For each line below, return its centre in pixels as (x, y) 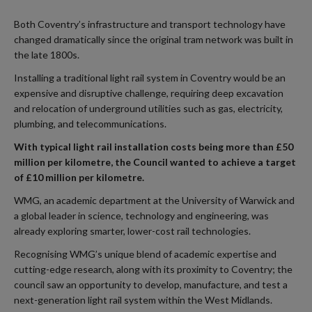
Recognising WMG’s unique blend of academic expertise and (145, 254)
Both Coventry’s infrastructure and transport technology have (150, 24)
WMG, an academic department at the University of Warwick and (154, 201)
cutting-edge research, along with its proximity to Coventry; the (153, 270)
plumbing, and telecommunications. (90, 123)
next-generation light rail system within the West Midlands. (143, 300)
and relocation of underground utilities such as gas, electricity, (148, 108)
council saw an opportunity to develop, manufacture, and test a (151, 285)
